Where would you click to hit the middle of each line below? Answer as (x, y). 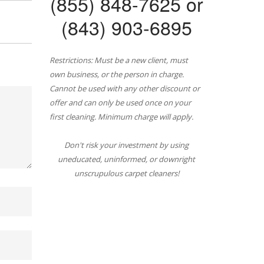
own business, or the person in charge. (116, 74)
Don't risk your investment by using (127, 145)
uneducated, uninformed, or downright (127, 159)
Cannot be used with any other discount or (124, 88)
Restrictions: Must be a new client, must (118, 60)
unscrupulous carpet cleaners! (126, 173)
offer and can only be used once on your (120, 103)
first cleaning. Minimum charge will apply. (121, 117)
